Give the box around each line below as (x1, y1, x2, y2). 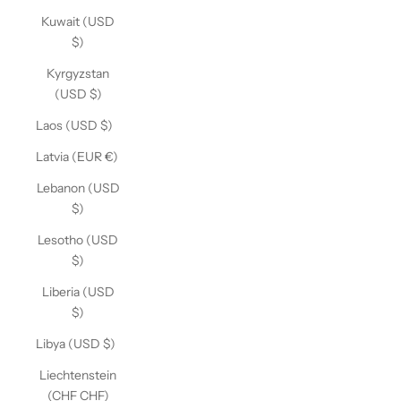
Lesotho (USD (38, 232, 118, 248)
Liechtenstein (39, 367, 116, 383)
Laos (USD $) (36, 117, 113, 133)
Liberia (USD (41, 284, 115, 300)
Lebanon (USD (36, 180, 120, 196)
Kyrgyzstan (47, 65, 109, 81)
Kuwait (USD (41, 13, 115, 30)
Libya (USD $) (36, 336, 115, 352)
